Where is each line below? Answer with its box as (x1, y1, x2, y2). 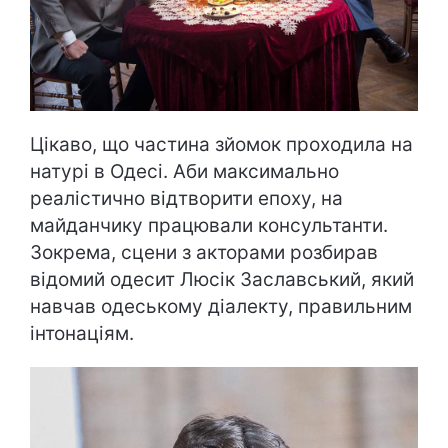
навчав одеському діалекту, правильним (30, 294, 412, 318)
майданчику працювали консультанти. (30, 213, 388, 237)
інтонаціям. (30, 321, 134, 345)
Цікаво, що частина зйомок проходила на (30, 132, 413, 156)
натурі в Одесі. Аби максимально (30, 159, 339, 183)
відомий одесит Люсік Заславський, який (30, 267, 414, 291)
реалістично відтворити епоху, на (30, 186, 343, 210)
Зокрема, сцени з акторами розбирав (30, 240, 378, 264)
